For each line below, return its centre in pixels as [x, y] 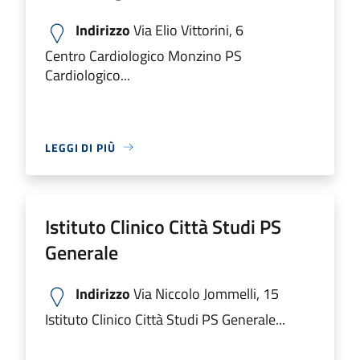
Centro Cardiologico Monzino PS [143, 55]
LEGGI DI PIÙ [80, 147]
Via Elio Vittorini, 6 [187, 30]
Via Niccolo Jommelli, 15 [205, 293]
